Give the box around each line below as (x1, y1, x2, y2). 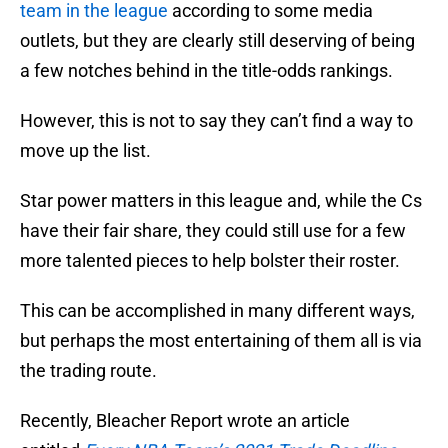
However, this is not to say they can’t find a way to (20, 110, 413, 132)
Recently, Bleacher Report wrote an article (20, 410, 350, 432)
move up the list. (20, 140, 151, 162)
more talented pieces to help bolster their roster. (20, 250, 400, 272)
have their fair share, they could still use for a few (20, 220, 406, 242)
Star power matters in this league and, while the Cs (20, 190, 422, 212)
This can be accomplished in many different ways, (20, 300, 415, 322)
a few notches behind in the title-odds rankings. (20, 60, 393, 82)
